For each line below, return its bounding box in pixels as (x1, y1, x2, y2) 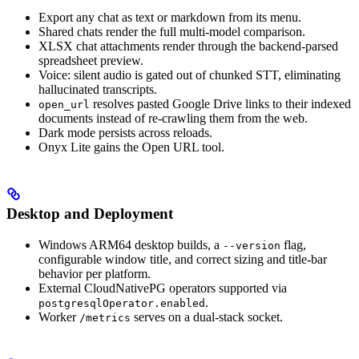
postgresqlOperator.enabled (38, 297, 205, 310)
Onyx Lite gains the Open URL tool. (38, 139, 224, 154)
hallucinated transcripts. (38, 82, 157, 96)
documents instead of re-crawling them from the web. (38, 111, 308, 125)
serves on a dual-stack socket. (131, 310, 283, 325)
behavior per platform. (38, 267, 151, 281)
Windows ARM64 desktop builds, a (38, 238, 223, 252)
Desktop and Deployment (6, 205, 173, 223)
